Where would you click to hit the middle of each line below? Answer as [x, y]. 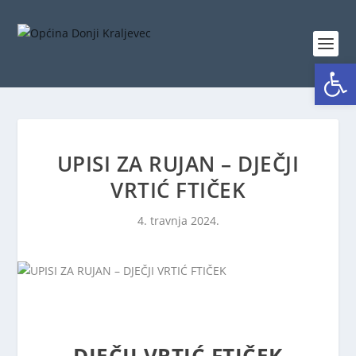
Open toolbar [327, 70]
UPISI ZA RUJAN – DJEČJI [178, 164]
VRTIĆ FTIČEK [178, 190]
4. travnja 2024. [178, 221]
